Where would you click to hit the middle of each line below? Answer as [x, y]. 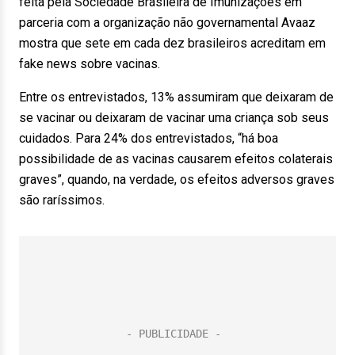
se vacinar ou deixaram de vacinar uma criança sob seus [174, 118]
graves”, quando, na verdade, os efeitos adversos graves [177, 179]
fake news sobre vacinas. [90, 64]
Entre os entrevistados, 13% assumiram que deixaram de [176, 97]
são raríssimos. [62, 200]
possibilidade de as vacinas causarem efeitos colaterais [176, 159]
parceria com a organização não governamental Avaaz [167, 23]
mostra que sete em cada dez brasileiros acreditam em [172, 43]
